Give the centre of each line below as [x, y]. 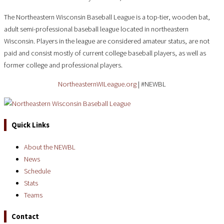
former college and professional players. [63, 65]
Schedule [37, 171]
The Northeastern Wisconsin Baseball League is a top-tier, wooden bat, [107, 17]
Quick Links [30, 125]
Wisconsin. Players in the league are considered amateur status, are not [107, 41]
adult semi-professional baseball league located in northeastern [96, 29]
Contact [25, 217]
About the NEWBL [50, 147]
